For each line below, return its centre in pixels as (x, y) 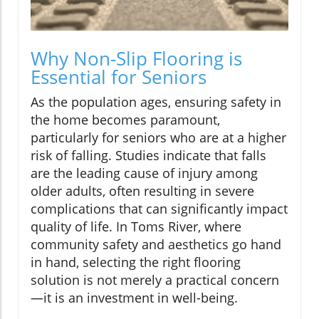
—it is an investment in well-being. (134, 297)
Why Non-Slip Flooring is (136, 58)
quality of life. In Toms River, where (136, 226)
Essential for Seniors (119, 77)
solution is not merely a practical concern (155, 279)
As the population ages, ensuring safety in (156, 101)
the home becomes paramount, (125, 119)
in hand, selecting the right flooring (136, 262)
